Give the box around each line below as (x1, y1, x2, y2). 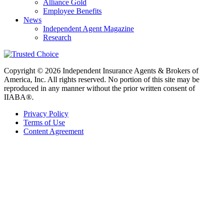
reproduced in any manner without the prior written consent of (4, 84, 195, 92)
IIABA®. (4, 92, 34, 101)
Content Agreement (23, 127, 84, 135)
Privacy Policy (23, 109, 68, 118)
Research (43, 33, 71, 42)
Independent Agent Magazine (43, 24, 134, 33)
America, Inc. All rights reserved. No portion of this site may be (4, 75, 199, 84)
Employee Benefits (43, 6, 102, 15)
